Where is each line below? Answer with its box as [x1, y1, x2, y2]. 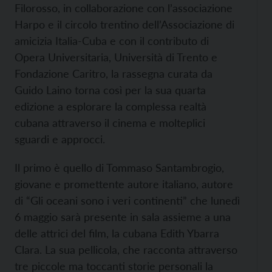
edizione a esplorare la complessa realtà [15, 99, 206, 113]
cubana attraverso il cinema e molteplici [15, 115, 205, 129]
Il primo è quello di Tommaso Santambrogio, [15, 160, 224, 174]
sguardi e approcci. [15, 132, 105, 146]
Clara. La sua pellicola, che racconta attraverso [15, 242, 237, 256]
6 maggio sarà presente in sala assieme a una [15, 209, 231, 223]
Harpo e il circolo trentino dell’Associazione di [15, 17, 234, 31]
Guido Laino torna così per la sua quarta [15, 83, 206, 97]
